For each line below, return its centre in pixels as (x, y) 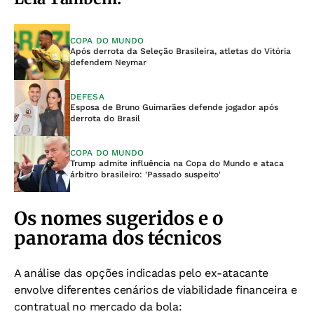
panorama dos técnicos (118, 238)
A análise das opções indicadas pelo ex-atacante (141, 273)
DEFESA (87, 96)
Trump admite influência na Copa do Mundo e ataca (177, 163)
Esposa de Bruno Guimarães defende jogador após (174, 107)
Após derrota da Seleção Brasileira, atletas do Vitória (180, 51)
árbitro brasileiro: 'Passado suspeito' (145, 174)
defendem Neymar (108, 62)
